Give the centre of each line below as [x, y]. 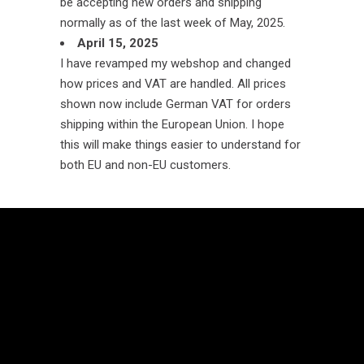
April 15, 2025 [118, 43]
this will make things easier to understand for [180, 145]
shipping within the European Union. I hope [172, 124]
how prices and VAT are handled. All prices [173, 84]
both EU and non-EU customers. [145, 165]
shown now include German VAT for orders [175, 104]
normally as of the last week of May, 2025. [173, 23]
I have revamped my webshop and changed [175, 63]
